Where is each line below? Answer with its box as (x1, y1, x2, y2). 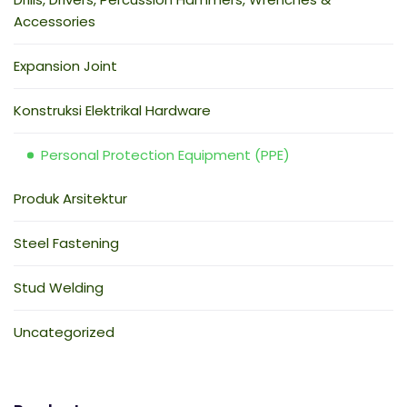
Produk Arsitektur (14, 188, 127, 208)
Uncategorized (14, 322, 114, 342)
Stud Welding (14, 277, 104, 297)
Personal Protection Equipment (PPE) (41, 144, 290, 164)
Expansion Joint (14, 55, 117, 75)
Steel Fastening (14, 233, 119, 253)
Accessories (14, 11, 95, 31)
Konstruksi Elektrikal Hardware (14, 100, 211, 120)
